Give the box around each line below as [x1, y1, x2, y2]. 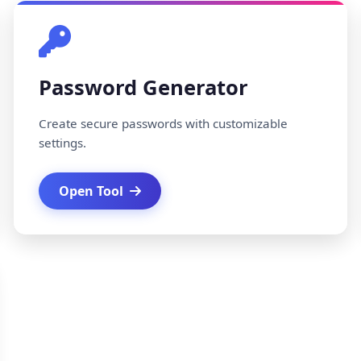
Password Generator [38, 73, 248, 102]
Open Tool [58, 182, 123, 200]
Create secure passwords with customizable [38, 115, 288, 131]
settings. [38, 135, 86, 151]
